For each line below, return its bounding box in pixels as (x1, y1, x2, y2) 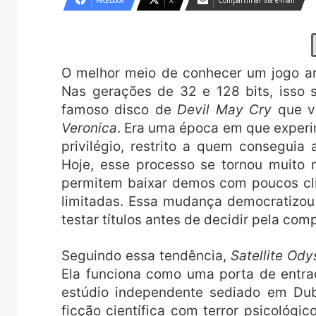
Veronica (61, 120, 117, 136)
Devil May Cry (177, 102, 272, 118)
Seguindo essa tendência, (61, 248, 231, 264)
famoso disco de (61, 102, 178, 118)
